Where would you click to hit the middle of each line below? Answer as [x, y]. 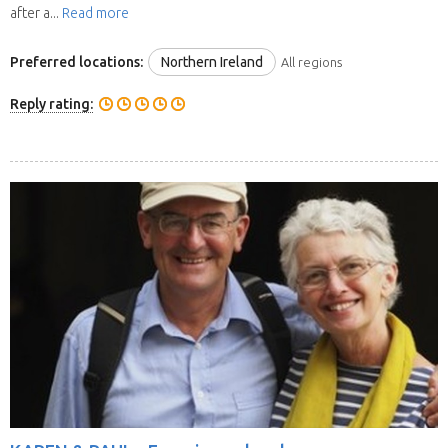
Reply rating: [51, 103]
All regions [311, 61]
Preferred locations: [76, 61]
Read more [95, 13]
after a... [36, 13]
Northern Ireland [212, 61]
